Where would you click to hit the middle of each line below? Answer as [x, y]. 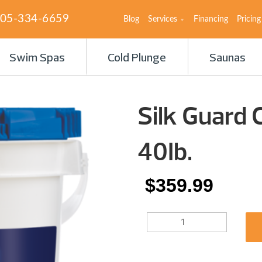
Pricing [249, 19]
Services [163, 19]
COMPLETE [157, 243]
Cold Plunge [137, 58]
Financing [211, 19]
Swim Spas [37, 58]
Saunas [228, 58]
